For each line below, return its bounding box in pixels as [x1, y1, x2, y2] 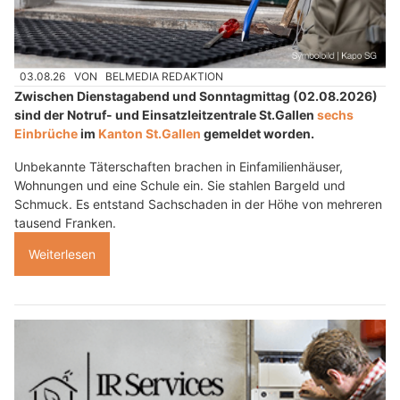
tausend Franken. [14, 214, 116, 230]
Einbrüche [14, 125, 78, 141]
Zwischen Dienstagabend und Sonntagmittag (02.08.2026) [14, 87, 378, 104]
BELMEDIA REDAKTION [105, 70, 224, 84]
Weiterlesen [29, 246, 96, 262]
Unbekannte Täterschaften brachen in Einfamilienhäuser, [14, 158, 343, 174]
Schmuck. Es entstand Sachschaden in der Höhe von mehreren [14, 196, 382, 212]
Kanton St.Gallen [98, 125, 201, 141]
